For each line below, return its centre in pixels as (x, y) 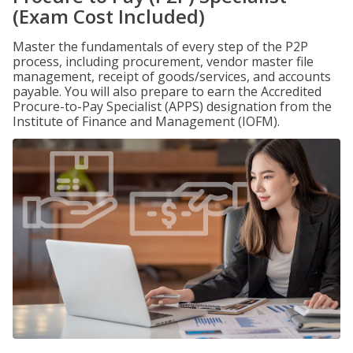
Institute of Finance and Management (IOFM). (146, 121)
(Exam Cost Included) (109, 16)
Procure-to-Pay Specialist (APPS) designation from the (172, 106)
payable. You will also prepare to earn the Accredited (167, 91)
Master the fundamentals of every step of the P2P (160, 46)
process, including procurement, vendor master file (163, 61)
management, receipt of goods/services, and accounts (172, 76)
